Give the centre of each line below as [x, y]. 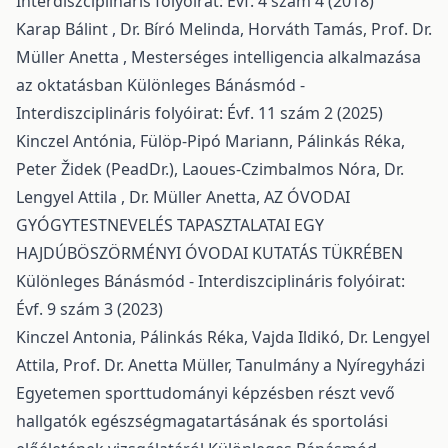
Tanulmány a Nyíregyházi [330, 364]
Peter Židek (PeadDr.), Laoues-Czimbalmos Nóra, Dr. [210, 168]
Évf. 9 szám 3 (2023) [89, 308]
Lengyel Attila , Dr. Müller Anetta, [140, 196]
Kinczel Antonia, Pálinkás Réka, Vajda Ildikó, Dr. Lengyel [223, 336]
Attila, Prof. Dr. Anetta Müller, [126, 364]
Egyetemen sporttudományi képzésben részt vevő [205, 392]
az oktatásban [71, 84]
